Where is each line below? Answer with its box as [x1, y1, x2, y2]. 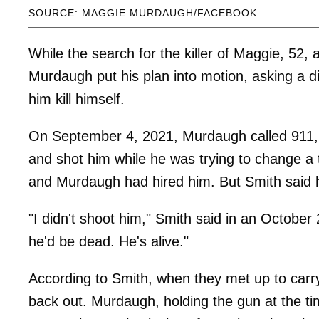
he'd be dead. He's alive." [28, 233, 189, 249]
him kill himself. [28, 90, 125, 107]
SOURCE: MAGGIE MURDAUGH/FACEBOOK [28, 6, 257, 19]
